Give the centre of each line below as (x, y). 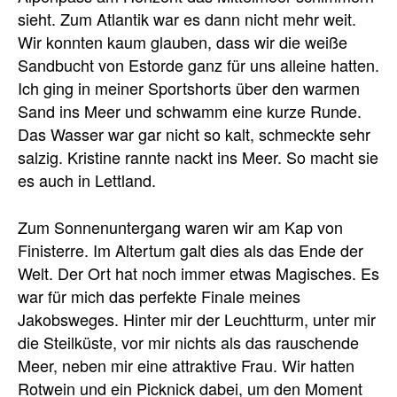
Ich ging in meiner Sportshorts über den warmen (189, 88)
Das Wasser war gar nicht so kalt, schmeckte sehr (194, 134)
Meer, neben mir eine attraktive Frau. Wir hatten (186, 366)
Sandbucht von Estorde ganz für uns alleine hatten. (198, 65)
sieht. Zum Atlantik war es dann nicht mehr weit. (187, 19)
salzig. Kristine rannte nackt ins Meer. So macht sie (198, 157)
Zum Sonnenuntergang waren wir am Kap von (180, 227)
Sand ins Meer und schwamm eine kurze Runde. (190, 111)
